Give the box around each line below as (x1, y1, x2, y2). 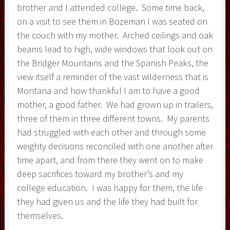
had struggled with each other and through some (16, 126, 206, 138)
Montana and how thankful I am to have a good (16, 84, 200, 97)
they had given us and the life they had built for (16, 195, 198, 207)
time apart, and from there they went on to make (16, 154, 203, 166)
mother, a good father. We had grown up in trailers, (16, 98, 213, 110)
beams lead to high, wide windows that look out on (16, 43, 213, 55)
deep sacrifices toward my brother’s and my (16, 167, 183, 180)
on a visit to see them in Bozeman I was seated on (16, 15, 207, 27)
